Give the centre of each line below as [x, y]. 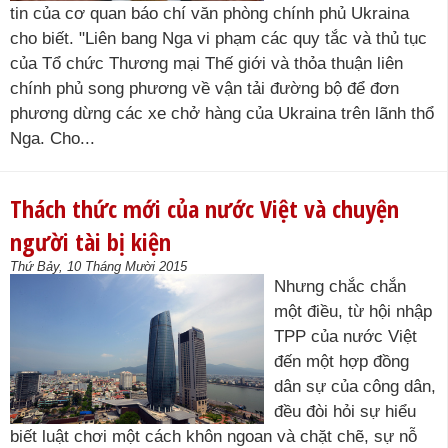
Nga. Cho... [52, 138]
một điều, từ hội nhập [353, 311]
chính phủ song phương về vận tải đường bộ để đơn [204, 88]
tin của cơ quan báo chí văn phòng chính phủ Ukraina [209, 13]
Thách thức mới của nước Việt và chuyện [204, 208]
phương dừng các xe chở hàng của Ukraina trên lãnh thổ [222, 113]
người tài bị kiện [90, 241]
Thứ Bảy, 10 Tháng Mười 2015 [98, 266]
